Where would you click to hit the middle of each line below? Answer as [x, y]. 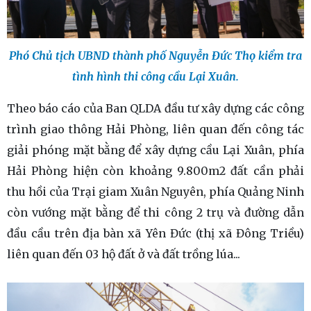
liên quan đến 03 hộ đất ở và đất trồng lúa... [124, 254]
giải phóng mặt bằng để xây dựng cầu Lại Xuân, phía [155, 150]
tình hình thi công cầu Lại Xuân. [155, 77]
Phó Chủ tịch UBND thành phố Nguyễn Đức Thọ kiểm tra [155, 56]
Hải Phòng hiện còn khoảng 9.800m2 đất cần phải [155, 171]
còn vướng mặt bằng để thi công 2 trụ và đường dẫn [155, 213]
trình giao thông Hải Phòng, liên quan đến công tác [155, 129]
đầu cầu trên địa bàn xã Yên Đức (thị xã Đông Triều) [155, 234]
